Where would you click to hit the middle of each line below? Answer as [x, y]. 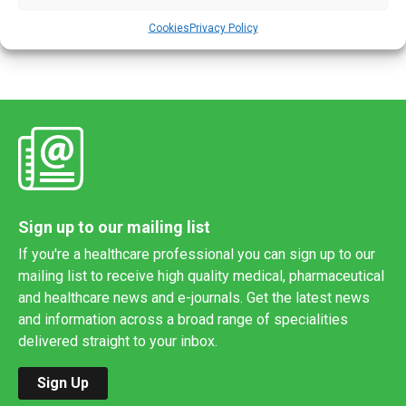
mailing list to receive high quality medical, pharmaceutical [201, 276]
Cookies [169, 27]
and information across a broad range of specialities [183, 320]
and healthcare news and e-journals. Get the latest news [194, 298]
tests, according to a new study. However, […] [155, 13]
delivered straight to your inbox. [118, 342]
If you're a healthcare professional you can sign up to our [197, 255]
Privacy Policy [223, 27]
